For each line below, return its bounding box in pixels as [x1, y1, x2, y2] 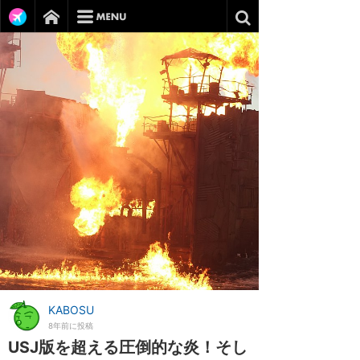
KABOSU [48, 303, 94, 317]
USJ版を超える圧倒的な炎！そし [8, 337, 247, 357]
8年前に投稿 [48, 321, 93, 330]
